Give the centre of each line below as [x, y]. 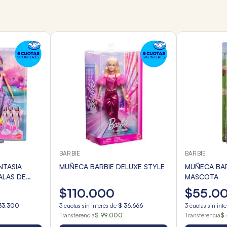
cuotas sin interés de [90, 206]
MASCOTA [202, 177]
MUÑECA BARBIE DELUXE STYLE [112, 167]
